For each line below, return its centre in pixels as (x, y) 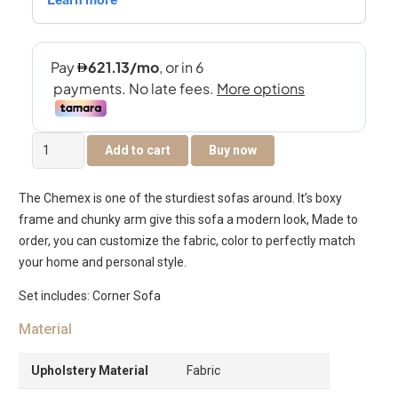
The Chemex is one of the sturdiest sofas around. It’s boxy (180, 198)
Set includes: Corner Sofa (90, 295)
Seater (50, 184)
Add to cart (138, 150)
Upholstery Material (90, 370)
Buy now (233, 150)
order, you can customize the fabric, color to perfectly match (187, 240)
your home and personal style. (103, 262)
